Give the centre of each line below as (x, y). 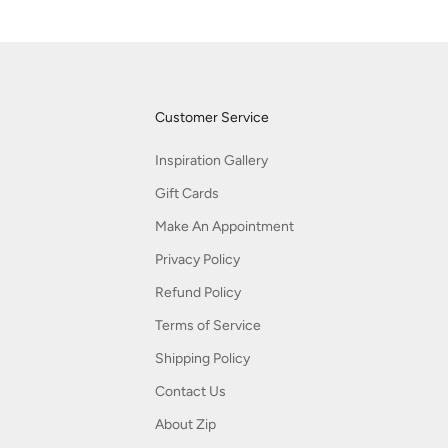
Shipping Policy (202, 359)
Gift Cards (186, 194)
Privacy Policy (197, 260)
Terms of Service (207, 326)
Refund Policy (197, 293)
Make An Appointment (224, 227)
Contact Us (190, 392)
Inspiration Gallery (211, 161)
